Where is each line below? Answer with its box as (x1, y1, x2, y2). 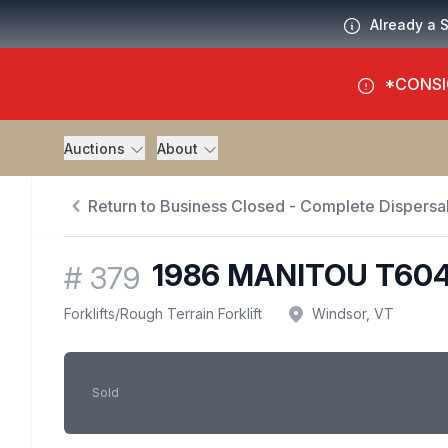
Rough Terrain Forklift (120, 305, 262, 323)
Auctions (64, 140, 129, 157)
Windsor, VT (312, 305, 394, 323)
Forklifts (64, 305, 115, 323)
